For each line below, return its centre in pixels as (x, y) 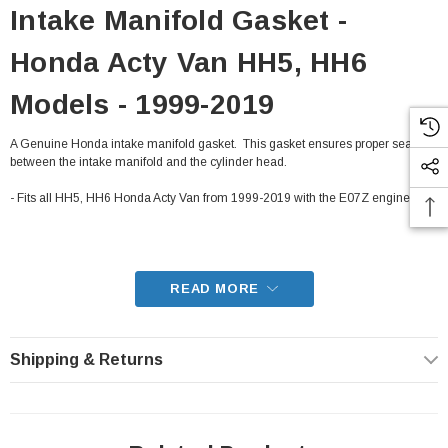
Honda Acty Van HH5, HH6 (188, 62)
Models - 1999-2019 (142, 104)
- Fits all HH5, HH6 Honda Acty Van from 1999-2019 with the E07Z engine (210, 198)
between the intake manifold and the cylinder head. (148, 162)
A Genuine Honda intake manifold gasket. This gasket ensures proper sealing (221, 144)
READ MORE (214, 288)
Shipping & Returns (86, 359)
